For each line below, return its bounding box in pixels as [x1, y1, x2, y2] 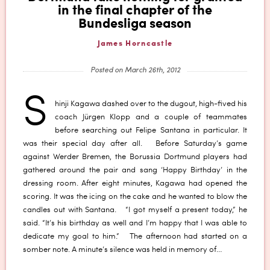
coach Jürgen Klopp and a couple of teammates [54, 114, 248, 121]
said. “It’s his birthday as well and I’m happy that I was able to [22, 220, 248, 227]
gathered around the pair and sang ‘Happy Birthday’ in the [22, 167, 248, 174]
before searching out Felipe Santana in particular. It [54, 127, 248, 134]
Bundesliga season [78, 17, 192, 31]
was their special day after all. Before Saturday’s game [22, 140, 248, 148]
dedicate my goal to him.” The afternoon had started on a [22, 233, 248, 240]
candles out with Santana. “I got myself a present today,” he [22, 207, 248, 214]
